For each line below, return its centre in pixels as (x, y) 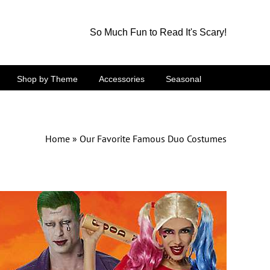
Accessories (122, 79)
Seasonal (184, 79)
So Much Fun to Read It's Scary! (158, 32)
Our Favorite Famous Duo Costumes (153, 138)
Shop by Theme (47, 79)
